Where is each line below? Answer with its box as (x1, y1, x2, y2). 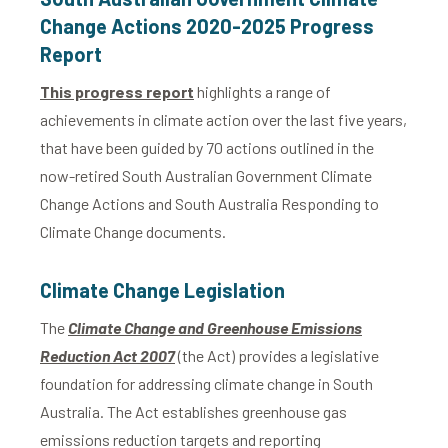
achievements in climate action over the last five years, (40, 110, 407, 129)
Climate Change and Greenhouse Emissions (68, 318, 362, 337)
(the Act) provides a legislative (175, 346, 379, 365)
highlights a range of (194, 82, 331, 101)
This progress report (40, 82, 194, 101)
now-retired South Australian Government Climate (40, 166, 372, 185)
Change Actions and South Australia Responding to (40, 194, 379, 213)
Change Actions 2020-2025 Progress (40, 14, 374, 38)
